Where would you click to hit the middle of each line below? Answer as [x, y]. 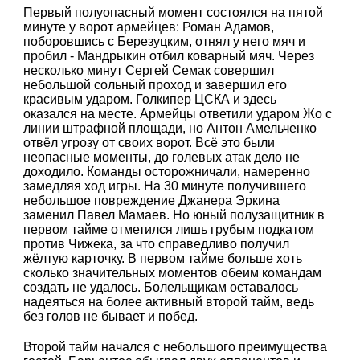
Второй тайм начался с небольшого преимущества [176, 346]
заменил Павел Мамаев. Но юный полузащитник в [174, 215]
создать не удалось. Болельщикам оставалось [161, 288]
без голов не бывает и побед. [111, 317]
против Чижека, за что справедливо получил [157, 244]
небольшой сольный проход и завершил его [155, 85]
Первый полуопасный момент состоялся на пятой [174, 13]
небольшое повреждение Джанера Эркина [152, 201]
